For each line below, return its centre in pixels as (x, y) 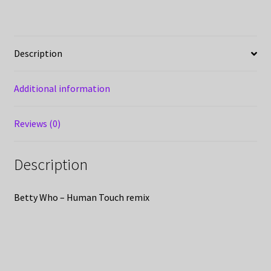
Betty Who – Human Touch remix (81, 197)
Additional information (62, 89)
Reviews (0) (37, 124)
